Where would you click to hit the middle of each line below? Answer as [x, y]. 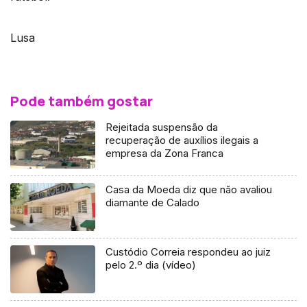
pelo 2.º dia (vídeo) [151, 265]
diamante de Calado [153, 202]
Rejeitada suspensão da [162, 127]
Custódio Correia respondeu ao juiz [188, 251]
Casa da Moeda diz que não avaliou [189, 189]
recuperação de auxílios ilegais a [182, 140]
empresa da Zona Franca [165, 153]
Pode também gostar [82, 101]
